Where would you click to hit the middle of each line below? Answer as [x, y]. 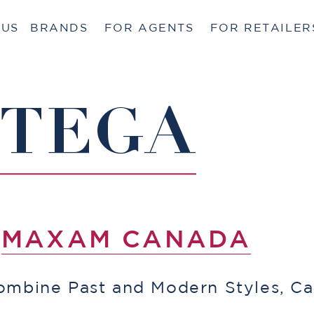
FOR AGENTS [149, 28]
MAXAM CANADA [127, 240]
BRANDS [59, 28]
